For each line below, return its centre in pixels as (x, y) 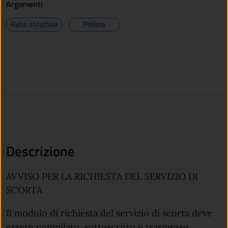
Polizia (94, 24)
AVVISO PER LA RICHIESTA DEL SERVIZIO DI (102, 177)
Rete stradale (34, 24)
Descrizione (40, 151)
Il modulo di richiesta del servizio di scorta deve (109, 213)
